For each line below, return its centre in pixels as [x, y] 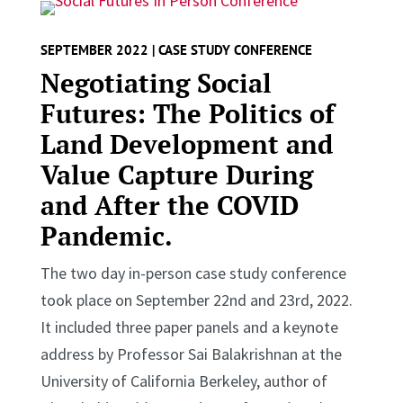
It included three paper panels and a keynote [189, 327]
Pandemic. [106, 235]
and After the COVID [169, 205]
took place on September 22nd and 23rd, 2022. [196, 300]
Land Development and [186, 143]
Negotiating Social [156, 82]
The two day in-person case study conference [193, 273]
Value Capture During [176, 174]
